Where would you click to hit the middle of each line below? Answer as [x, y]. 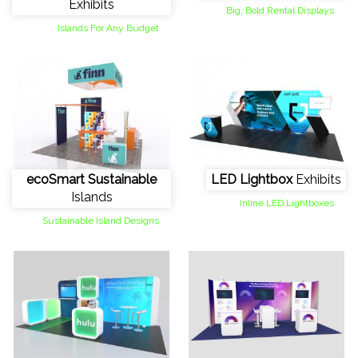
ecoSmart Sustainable [91, 179]
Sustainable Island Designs [101, 220]
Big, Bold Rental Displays [280, 11]
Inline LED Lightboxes [287, 203]
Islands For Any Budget [108, 28]
